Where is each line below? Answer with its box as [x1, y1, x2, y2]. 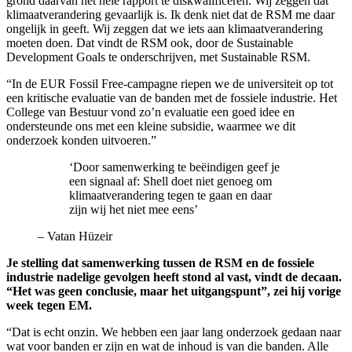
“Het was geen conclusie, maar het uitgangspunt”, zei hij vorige [6, 284, 341, 298]
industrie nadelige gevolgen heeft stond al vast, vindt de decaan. [6, 269, 342, 284]
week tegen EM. [6, 298, 92, 312]
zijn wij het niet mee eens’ [69, 202, 198, 216]
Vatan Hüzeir [47, 229, 112, 243]
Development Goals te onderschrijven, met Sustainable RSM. [6, 49, 310, 64]
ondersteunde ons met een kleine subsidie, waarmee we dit [6, 119, 295, 133]
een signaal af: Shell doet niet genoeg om [69, 174, 272, 188]
